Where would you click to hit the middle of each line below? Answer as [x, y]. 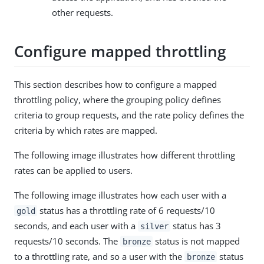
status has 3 [196, 225]
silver [154, 226]
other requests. [82, 12]
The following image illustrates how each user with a [120, 195]
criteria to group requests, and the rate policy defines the [129, 115]
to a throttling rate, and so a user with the [99, 256]
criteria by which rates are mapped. [86, 130]
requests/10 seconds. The [67, 241]
